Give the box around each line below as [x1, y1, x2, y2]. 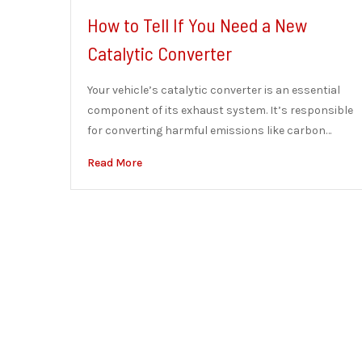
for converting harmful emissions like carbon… [87, 124, 331, 137]
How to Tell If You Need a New [87, 13, 307, 36]
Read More [87, 156, 142, 170]
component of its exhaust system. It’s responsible [87, 103, 353, 117]
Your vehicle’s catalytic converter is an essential [87, 83, 340, 97]
